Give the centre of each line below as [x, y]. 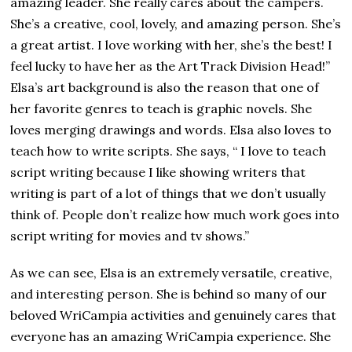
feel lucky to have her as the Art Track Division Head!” [170, 66]
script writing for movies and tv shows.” [130, 236]
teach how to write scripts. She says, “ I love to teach [169, 151]
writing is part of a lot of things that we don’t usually [168, 194]
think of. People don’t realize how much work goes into [175, 215]
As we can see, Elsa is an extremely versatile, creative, [172, 273]
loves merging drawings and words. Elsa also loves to [171, 130]
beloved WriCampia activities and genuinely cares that [174, 315]
